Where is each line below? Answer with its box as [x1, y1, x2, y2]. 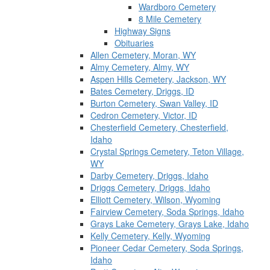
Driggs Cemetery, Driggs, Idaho [90, 181, 210, 193]
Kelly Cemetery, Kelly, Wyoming [90, 230, 210, 242]
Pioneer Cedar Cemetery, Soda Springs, [90, 242, 243, 254]
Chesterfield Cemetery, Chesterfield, [90, 121, 228, 133]
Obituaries [115, 37, 154, 49]
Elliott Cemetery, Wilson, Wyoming [90, 193, 221, 206]
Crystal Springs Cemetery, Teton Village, [90, 145, 244, 157]
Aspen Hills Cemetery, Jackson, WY [90, 73, 226, 85]
